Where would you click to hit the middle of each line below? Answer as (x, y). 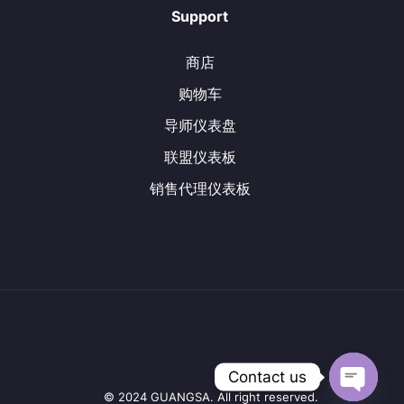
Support (200, 17)
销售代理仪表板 (200, 189)
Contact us (267, 376)
